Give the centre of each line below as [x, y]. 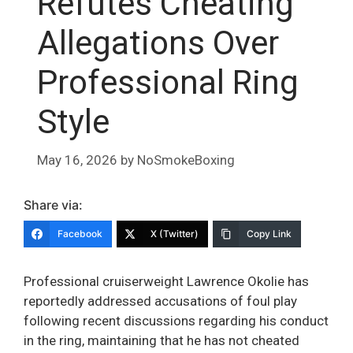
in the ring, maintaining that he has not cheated [162, 341]
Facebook [80, 234]
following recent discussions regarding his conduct [176, 321]
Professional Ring [168, 82]
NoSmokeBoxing [186, 160]
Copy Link [269, 234]
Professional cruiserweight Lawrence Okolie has [166, 282]
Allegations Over [158, 43]
